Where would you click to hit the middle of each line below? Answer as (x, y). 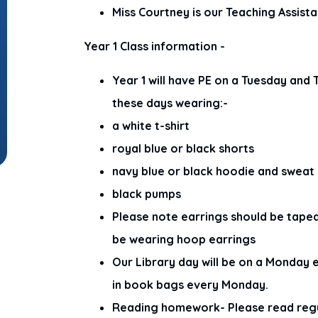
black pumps (147, 194)
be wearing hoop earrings (184, 240)
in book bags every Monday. (191, 285)
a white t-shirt (151, 126)
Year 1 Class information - (156, 46)
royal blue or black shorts (183, 149)
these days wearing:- (170, 103)
